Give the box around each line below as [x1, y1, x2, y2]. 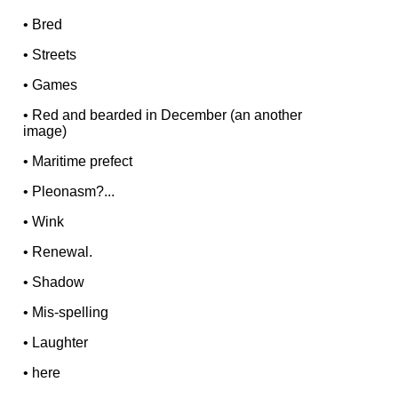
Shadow [32, 275, 85, 291]
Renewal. [32, 244, 93, 260]
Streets [32, 47, 77, 63]
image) [23, 123, 68, 139]
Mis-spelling [32, 305, 109, 321]
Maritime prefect [32, 154, 133, 170]
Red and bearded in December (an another [32, 107, 303, 123]
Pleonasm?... [32, 184, 115, 200]
